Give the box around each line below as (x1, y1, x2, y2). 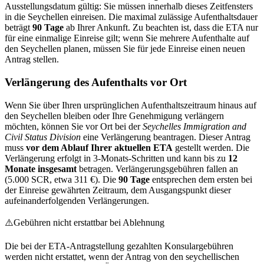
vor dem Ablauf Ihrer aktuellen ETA (26, 142, 173, 153)
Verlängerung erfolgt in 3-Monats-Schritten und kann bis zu (5, 153, 228, 163)
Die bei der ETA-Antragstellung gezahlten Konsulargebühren (5, 240, 233, 251)
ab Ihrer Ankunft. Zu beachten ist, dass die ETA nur (64, 22, 258, 33)
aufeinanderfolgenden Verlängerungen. (5, 195, 149, 206)
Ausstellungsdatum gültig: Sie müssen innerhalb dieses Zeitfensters (5, 1, 253, 12)
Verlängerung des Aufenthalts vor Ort (5, 75, 187, 88)
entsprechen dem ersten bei (150, 174, 252, 184)
